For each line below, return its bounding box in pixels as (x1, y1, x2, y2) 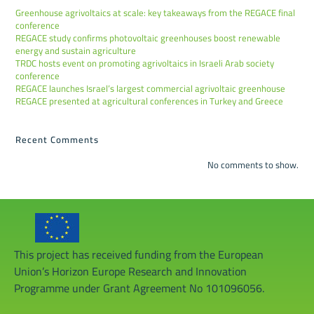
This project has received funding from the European (14, 244, 264, 266)
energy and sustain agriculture (15, 42, 137, 60)
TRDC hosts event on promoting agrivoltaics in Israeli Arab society (15, 55, 275, 72)
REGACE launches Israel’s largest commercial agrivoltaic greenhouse (15, 80, 286, 97)
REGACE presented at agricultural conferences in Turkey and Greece (15, 93, 284, 110)
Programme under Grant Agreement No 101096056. (14, 278, 264, 299)
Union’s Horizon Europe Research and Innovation (14, 261, 247, 282)
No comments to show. (207, 156, 299, 174)
